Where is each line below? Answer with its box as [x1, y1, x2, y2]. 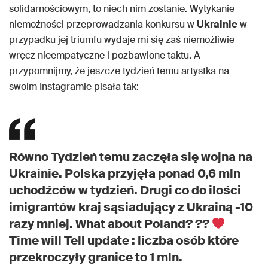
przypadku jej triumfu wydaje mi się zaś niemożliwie [9, 33, 234, 47]
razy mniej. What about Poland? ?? [9, 216, 212, 232]
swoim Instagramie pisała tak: [9, 80, 139, 93]
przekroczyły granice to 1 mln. [9, 249, 182, 266]
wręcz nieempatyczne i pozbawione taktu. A [9, 49, 200, 62]
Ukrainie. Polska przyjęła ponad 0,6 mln [9, 166, 240, 182]
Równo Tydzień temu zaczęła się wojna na [9, 149, 252, 165]
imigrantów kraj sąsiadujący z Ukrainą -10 [9, 199, 253, 215]
